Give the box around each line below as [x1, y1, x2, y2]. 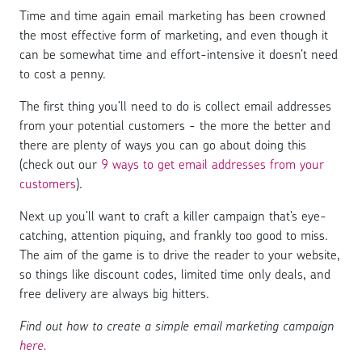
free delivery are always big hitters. [19, 284, 209, 303]
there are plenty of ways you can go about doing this [19, 136, 306, 154]
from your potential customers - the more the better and [19, 116, 330, 135]
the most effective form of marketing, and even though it [19, 26, 328, 44]
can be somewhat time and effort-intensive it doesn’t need [19, 45, 338, 64]
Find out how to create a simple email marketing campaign [19, 317, 334, 335]
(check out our [19, 155, 101, 174]
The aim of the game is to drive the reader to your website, [19, 246, 340, 264]
